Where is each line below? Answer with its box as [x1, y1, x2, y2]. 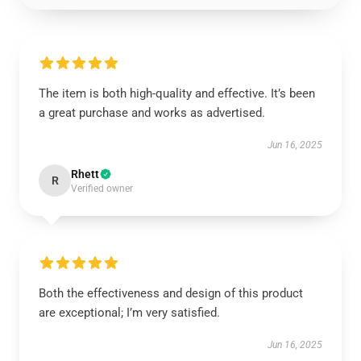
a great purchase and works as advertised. [39, 106, 268, 120]
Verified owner [71, 183, 133, 194]
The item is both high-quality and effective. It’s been [39, 86, 315, 101]
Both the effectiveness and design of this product [39, 286, 303, 301]
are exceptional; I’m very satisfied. [39, 305, 220, 320]
